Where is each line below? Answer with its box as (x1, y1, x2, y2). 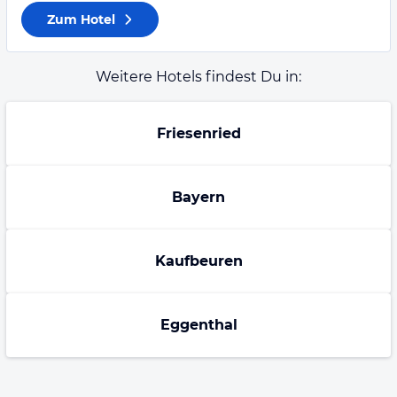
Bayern (172, 189, 225, 206)
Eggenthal (160, 316, 237, 333)
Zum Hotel (47, 12, 115, 27)
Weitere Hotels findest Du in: (96, 68, 301, 85)
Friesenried (156, 125, 241, 142)
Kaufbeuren (154, 253, 243, 269)
